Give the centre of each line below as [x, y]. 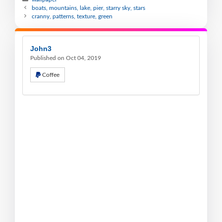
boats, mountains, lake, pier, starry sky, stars [89, 8]
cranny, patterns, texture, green [72, 16]
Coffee [51, 75]
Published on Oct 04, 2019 [66, 58]
